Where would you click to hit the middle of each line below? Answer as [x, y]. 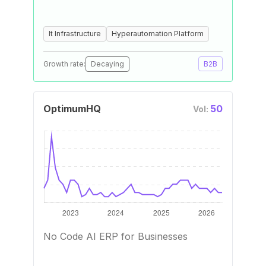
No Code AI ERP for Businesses [115, 236]
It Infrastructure [75, 34]
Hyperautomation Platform [158, 34]
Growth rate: [64, 64]
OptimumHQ [72, 109]
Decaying [107, 64]
